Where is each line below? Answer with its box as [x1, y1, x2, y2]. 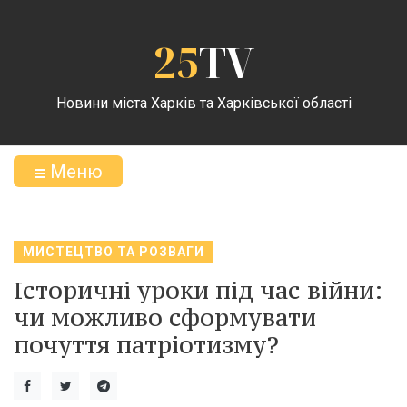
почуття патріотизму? [14, 329, 279, 360]
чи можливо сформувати [14, 302, 316, 333]
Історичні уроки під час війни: [14, 274, 382, 305]
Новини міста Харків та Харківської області [55, 94, 352, 112]
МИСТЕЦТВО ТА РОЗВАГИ [23, 244, 204, 259]
